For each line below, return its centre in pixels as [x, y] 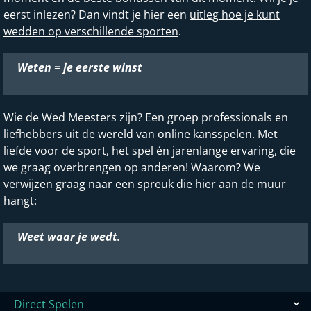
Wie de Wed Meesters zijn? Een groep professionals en [146, 118]
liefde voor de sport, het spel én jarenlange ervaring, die [150, 151]
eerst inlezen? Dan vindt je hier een [96, 15]
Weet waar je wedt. [69, 237]
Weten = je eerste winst [80, 68]
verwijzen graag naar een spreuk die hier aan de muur [145, 184]
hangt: [20, 201]
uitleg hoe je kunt [235, 15]
